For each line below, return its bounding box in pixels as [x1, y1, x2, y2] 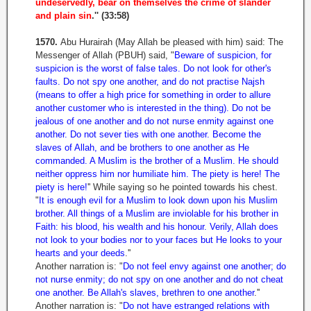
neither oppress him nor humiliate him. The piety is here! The [35, 169, 280, 179]
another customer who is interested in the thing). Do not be [35, 103, 271, 113]
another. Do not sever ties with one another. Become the [35, 129, 261, 140]
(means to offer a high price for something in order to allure [35, 90, 271, 100]
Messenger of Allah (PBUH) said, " [35, 50, 174, 60]
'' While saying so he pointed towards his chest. [87, 182, 278, 192]
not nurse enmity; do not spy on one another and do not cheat [35, 274, 283, 285]
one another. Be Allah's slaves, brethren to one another [35, 287, 254, 298]
